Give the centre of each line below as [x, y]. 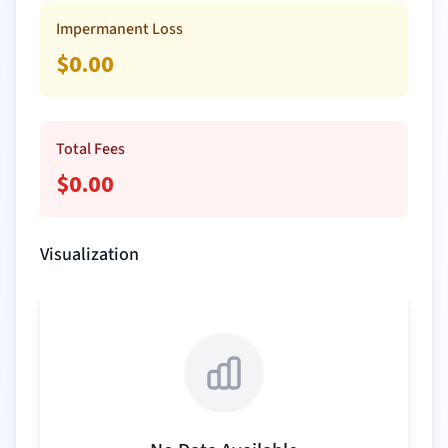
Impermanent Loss [119, 29]
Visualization [89, 254]
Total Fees [90, 149]
